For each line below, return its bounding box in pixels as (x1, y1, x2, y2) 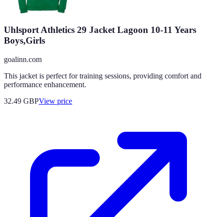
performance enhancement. (4, 80, 86, 89)
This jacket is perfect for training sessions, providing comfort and (4, 72, 201, 80)
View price (39, 97, 72, 106)
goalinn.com (4, 55, 42, 64)
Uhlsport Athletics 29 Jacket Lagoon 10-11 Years (4, 25, 196, 35)
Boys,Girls (4, 35, 45, 46)
